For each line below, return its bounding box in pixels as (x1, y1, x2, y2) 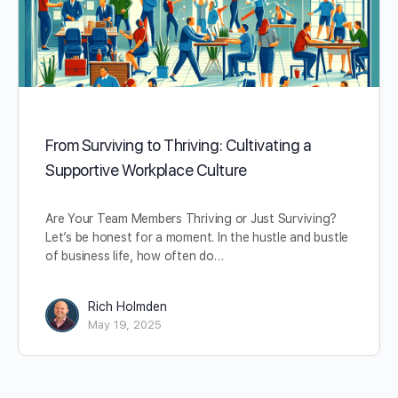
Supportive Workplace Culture (45, 160, 247, 179)
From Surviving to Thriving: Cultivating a (45, 135, 312, 155)
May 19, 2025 (88, 317, 162, 331)
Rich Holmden (88, 298, 167, 314)
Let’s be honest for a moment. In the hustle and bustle (45, 229, 349, 244)
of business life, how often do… (45, 248, 224, 263)
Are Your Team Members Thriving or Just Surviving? (45, 211, 338, 226)
